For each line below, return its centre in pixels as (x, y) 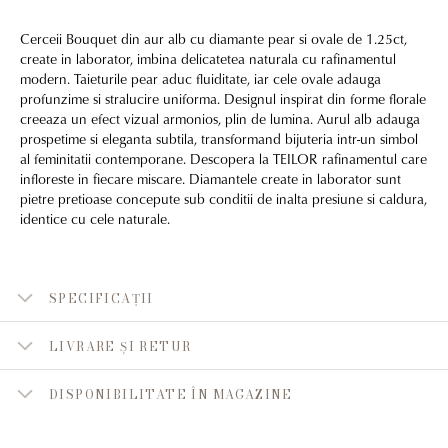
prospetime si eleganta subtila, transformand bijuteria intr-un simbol (219, 139)
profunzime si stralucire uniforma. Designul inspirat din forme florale (223, 99)
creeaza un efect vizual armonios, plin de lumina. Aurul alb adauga (220, 119)
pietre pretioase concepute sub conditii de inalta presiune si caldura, (223, 199)
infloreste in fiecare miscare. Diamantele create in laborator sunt (210, 179)
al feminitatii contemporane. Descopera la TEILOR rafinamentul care (223, 159)
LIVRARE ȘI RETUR (120, 346)
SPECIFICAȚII (101, 298)
